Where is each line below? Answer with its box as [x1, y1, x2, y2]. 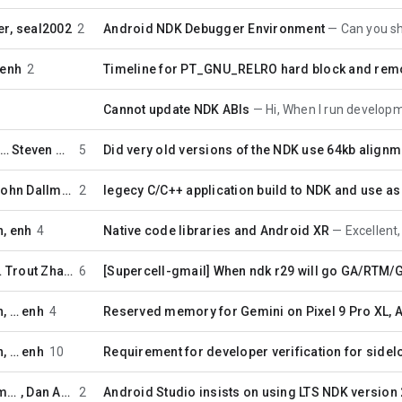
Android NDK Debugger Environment [103, 21, 325, 36]
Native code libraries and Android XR [103, 223, 329, 238]
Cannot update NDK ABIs [103, 101, 250, 117]
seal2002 [15, 21, 72, 36]
